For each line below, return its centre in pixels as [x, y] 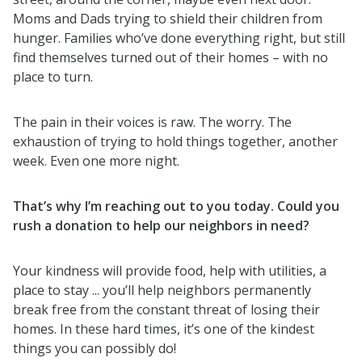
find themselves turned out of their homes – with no [170, 57]
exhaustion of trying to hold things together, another [175, 141]
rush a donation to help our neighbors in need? [161, 225]
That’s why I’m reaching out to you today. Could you [176, 206]
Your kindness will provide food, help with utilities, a [170, 270]
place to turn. [53, 76]
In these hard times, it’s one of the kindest [187, 328]
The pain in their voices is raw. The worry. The [152, 122]
